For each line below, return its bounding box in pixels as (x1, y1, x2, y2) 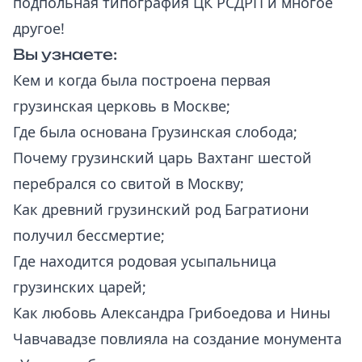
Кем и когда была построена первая (13, 70, 271, 90)
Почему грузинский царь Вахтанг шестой (13, 148, 312, 167)
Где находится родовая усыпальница (13, 251, 276, 271)
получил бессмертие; (13, 225, 165, 245)
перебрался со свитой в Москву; (13, 174, 244, 193)
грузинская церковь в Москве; (13, 96, 230, 116)
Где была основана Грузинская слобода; (13, 122, 297, 141)
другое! (13, 19, 65, 38)
